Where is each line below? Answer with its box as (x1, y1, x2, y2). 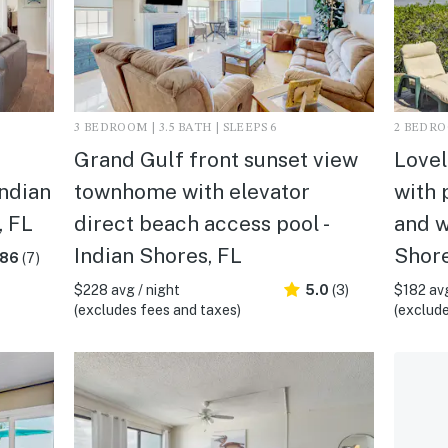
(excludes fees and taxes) (73, 301, 241, 318)
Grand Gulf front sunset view (73, 146, 358, 172)
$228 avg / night (73, 281, 180, 298)
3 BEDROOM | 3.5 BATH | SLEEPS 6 (73, 121, 277, 134)
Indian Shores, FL (73, 242, 242, 268)
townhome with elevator (73, 178, 310, 204)
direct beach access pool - (73, 210, 327, 236)
